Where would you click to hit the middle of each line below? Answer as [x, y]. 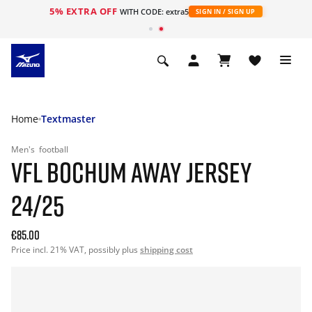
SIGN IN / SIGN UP [225, 11]
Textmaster [68, 119]
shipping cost [166, 250]
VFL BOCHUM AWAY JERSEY [132, 172]
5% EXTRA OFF [85, 11]
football [54, 149]
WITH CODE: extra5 [154, 11]
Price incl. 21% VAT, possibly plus [76, 250]
